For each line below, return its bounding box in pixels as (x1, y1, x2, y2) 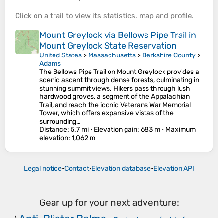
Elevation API (153, 164, 194, 173)
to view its (64, 11, 103, 20)
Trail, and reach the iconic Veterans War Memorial (39, 101, 191, 109)
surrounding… (39, 117, 81, 126)
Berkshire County (142, 51, 196, 60)
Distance (39, 126, 67, 134)
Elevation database (91, 164, 151, 173)
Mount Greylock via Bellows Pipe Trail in (39, 30, 196, 41)
